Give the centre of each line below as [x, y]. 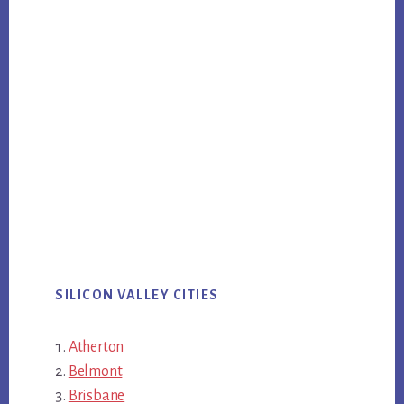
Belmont [95, 372]
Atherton [96, 348]
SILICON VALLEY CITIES [137, 295]
